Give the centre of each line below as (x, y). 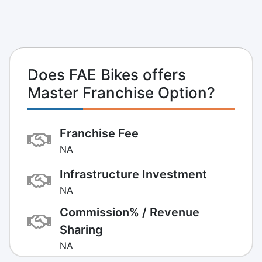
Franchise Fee (99, 133)
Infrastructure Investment (133, 174)
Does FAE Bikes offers (107, 74)
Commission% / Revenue (130, 212)
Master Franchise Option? (121, 92)
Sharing (81, 230)
